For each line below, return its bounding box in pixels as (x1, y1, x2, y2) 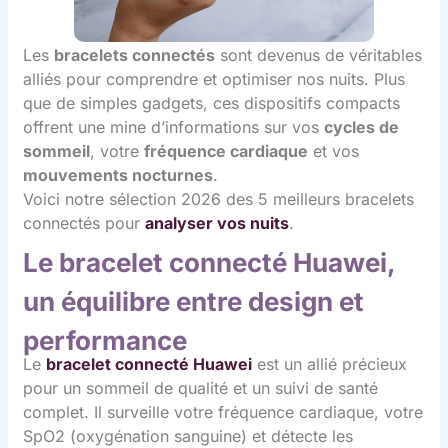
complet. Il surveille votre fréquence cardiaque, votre (23, 402, 424, 423)
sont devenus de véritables (215, 45, 423, 66)
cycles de (324, 117, 400, 138)
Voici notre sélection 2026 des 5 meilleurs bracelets (23, 189, 415, 210)
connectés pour (23, 213, 146, 234)
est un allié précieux (252, 354, 408, 375)
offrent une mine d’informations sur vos (23, 117, 325, 138)
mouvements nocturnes (23, 165, 214, 186)
